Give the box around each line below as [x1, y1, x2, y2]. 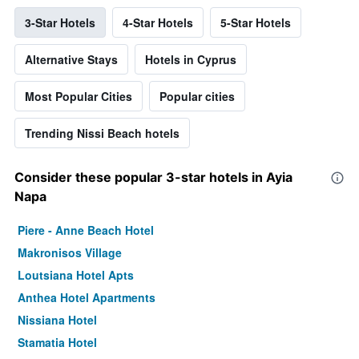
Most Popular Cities [25, 87, 132, 104]
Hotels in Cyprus [145, 50, 236, 67]
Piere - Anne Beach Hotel [18, 221, 154, 238]
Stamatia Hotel [18, 333, 97, 350]
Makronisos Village [18, 244, 122, 260]
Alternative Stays [25, 50, 118, 67]
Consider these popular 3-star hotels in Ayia [14, 168, 292, 185]
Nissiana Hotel [18, 311, 97, 328]
